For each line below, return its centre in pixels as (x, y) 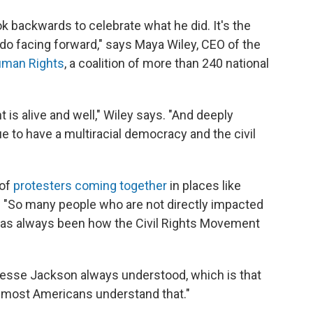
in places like (204, 186)
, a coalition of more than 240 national (167, 64)
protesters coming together (90, 186)
